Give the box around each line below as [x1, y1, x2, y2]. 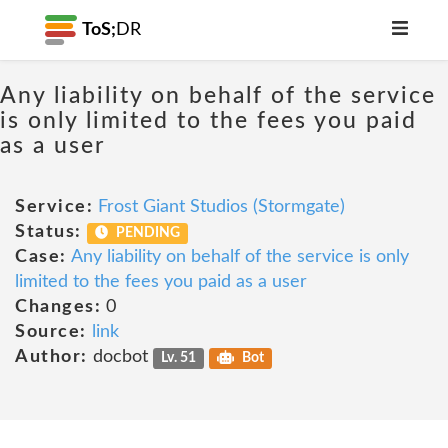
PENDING [113, 226, 181, 240]
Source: [15, 323, 87, 341]
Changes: [15, 298, 101, 316]
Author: [15, 348, 88, 366]
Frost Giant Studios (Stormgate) [98, 198, 345, 216]
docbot [87, 348, 153, 366]
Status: [15, 223, 82, 241]
